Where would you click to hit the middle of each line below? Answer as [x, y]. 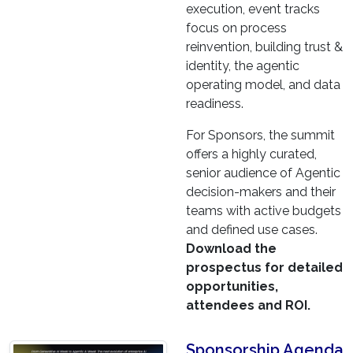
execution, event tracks [253, 9]
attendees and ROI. [250, 306]
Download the [231, 249]
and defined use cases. [252, 230]
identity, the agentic [243, 66]
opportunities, [232, 287]
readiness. [215, 104]
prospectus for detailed [264, 268]
